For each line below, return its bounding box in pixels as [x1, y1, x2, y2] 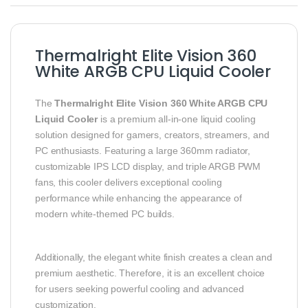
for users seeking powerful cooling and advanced [35, 283, 244, 295]
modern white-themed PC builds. [35, 208, 175, 220]
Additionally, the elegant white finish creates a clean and [35, 252, 272, 263]
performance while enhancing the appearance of [35, 192, 242, 204]
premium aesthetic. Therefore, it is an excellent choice [35, 267, 265, 279]
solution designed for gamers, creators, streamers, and [35, 129, 269, 141]
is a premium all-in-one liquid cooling [98, 113, 256, 125]
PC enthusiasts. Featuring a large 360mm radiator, [35, 145, 251, 157]
